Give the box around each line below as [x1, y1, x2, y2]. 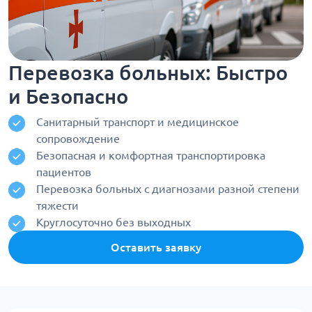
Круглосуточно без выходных [36, 216, 191, 229]
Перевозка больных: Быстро [8, 61, 288, 84]
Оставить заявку [111, 241, 201, 254]
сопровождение [36, 132, 120, 146]
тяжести [36, 199, 79, 212]
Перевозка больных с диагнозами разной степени [36, 182, 299, 196]
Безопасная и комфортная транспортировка [36, 149, 265, 162]
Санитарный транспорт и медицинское [36, 116, 239, 129]
